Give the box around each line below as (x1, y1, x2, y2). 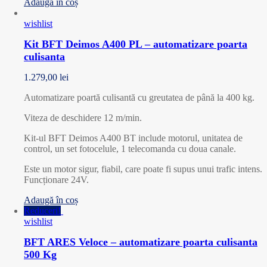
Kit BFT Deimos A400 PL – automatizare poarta (24, 38, 247, 51)
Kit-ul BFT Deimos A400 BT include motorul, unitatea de (24, 133, 243, 144)
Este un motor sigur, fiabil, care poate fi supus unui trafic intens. (24, 164, 262, 175)
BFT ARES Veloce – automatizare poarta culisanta (24, 236, 257, 249)
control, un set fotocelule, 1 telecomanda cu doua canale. (24, 144, 236, 154)
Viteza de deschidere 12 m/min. (24, 113, 142, 123)
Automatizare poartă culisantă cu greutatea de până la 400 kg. (24, 92, 254, 103)
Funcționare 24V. (24, 175, 89, 185)
